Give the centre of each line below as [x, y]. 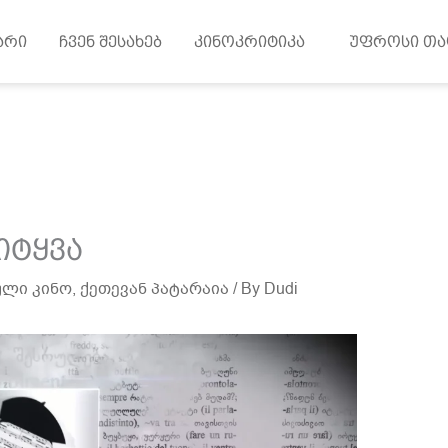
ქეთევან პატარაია [154, 289]
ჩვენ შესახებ [110, 41]
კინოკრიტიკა [255, 41]
